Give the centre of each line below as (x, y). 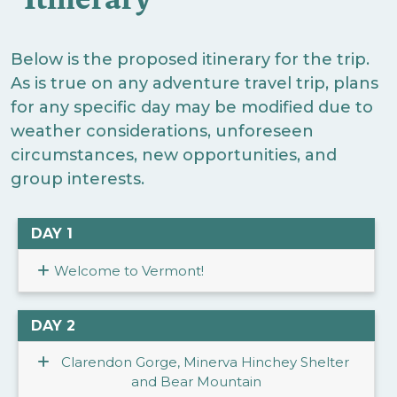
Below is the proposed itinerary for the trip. (190, 60)
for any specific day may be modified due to (191, 108)
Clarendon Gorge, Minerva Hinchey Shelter (205, 362)
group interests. (77, 179)
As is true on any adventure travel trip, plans (194, 84)
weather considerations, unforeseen (162, 132)
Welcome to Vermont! (129, 270)
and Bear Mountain (196, 382)
